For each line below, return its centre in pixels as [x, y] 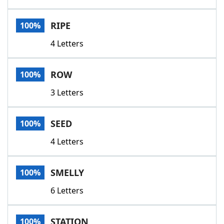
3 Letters [67, 92]
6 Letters [67, 190]
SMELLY [67, 172]
